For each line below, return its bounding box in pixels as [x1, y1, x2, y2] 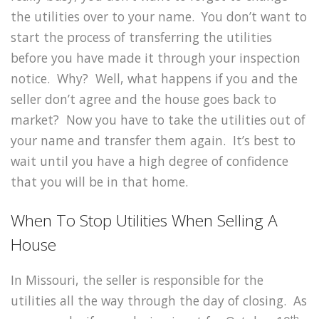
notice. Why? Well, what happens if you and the [11, 69, 298, 87]
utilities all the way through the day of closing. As [11, 292, 307, 310]
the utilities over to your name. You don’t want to [11, 7, 307, 25]
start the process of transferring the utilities [11, 28, 272, 46]
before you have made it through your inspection [11, 48, 300, 66]
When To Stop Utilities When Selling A [11, 209, 278, 232]
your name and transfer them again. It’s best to [11, 131, 296, 149]
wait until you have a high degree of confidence [11, 152, 288, 169]
